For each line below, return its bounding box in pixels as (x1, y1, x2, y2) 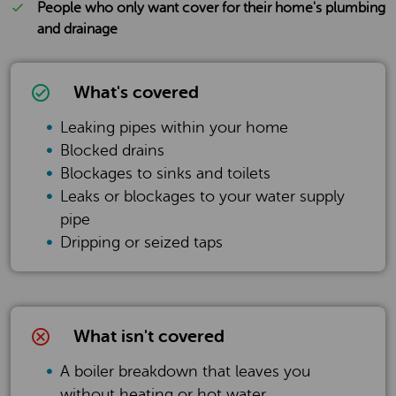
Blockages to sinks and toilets (60, 164, 270, 182)
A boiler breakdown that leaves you (60, 362, 310, 380)
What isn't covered (73, 326, 225, 346)
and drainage (37, 21, 118, 37)
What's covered (73, 82, 199, 103)
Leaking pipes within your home (60, 118, 288, 136)
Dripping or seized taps (60, 233, 223, 251)
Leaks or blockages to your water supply (60, 187, 345, 205)
